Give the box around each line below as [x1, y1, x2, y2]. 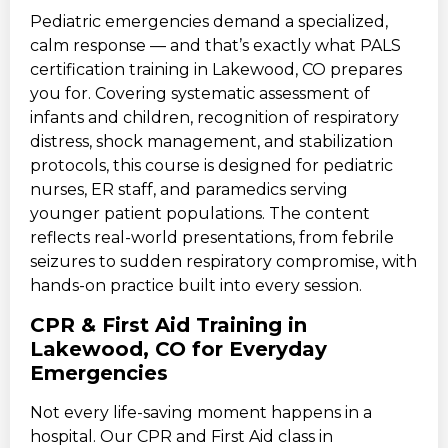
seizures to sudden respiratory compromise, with [30, 252, 417, 272]
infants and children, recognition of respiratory [30, 108, 399, 128]
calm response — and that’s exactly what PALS [30, 36, 401, 56]
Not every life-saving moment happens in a [30, 402, 372, 422]
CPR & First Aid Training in [30, 312, 307, 337]
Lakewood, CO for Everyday [30, 336, 327, 361]
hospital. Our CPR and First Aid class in [30, 426, 333, 446]
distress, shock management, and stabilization [30, 132, 393, 152]
